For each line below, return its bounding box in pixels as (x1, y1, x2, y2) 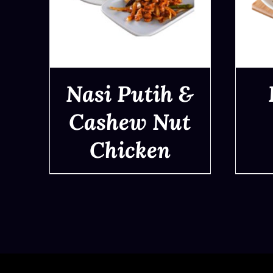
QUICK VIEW (104, 146, 155, 156)
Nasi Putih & (66, 79, 194, 108)
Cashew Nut (69, 107, 191, 136)
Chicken (89, 135, 171, 164)
